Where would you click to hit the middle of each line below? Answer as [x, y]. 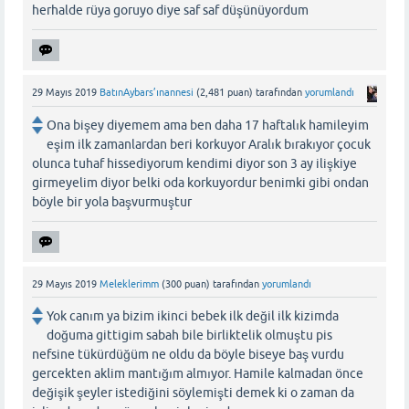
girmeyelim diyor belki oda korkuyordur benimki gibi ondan [200, 182]
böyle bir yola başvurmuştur [112, 201]
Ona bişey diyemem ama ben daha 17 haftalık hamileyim [208, 125]
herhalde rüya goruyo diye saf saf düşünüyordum [170, 10]
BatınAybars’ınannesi [147, 93]
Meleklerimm [129, 283]
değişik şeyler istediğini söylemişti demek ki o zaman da [193, 392]
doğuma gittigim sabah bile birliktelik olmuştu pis [189, 335]
